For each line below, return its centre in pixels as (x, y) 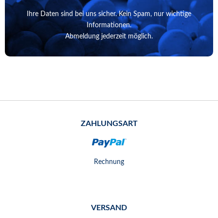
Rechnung (109, 162)
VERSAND (109, 208)
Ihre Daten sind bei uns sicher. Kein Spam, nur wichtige (109, 14)
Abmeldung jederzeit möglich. (109, 36)
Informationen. (109, 25)
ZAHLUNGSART (109, 124)
